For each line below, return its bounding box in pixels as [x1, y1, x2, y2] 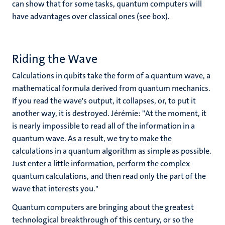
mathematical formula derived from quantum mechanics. [12, 83, 210, 93]
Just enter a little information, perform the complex [12, 158, 190, 169]
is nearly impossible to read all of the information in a [12, 121, 195, 131]
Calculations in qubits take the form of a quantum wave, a [12, 70, 210, 81]
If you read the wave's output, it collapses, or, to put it [12, 95, 196, 106]
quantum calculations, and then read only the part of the [12, 171, 206, 181]
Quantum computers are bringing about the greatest [12, 202, 194, 212]
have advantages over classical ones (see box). [12, 11, 171, 22]
